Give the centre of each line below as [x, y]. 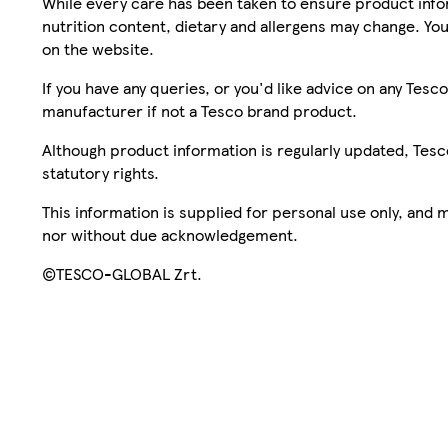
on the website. [98, 48]
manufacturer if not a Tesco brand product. [199, 110]
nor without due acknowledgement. [170, 234]
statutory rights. [100, 172]
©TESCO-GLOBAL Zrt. [122, 273]
